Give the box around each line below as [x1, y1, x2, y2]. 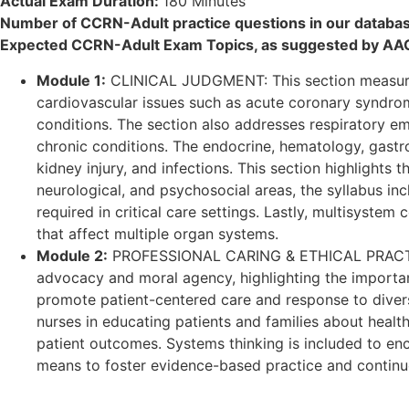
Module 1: [37, 70, 106, 89]
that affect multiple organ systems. [37, 224, 278, 243]
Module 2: [37, 246, 108, 265]
